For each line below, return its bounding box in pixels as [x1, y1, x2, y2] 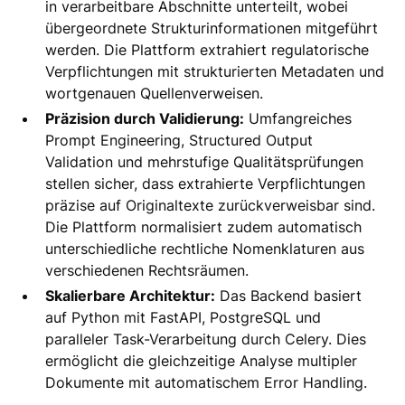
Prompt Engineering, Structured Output [45, 130, 314, 149]
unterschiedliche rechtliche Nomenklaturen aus [45, 239, 365, 258]
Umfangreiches [244, 108, 353, 127]
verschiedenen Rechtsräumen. [45, 260, 250, 279]
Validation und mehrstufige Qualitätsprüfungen [45, 152, 364, 171]
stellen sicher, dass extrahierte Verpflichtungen [45, 174, 366, 193]
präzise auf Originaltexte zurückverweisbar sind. [45, 195, 376, 214]
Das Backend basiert [215, 286, 363, 305]
